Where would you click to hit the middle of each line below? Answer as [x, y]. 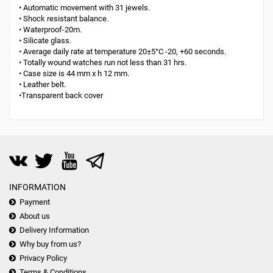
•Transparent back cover [61, 95]
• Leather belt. [42, 84]
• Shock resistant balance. [64, 18]
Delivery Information [54, 230]
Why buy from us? [50, 244]
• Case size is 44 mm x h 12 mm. [74, 73]
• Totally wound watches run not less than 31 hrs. [103, 62]
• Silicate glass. [45, 40]
